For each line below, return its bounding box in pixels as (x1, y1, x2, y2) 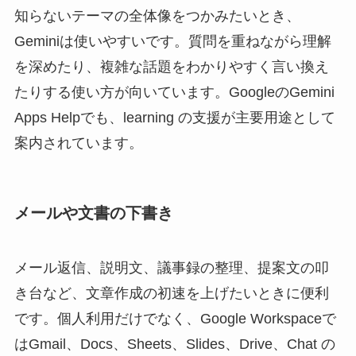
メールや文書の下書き (14, 203, 173, 222)
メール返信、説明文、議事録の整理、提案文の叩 (14, 260, 329, 277)
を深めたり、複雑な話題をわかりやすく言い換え (14, 58, 329, 75)
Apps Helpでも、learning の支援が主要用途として (14, 109, 335, 126)
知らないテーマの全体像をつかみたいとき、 (14, 7, 300, 24)
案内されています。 (14, 134, 143, 151)
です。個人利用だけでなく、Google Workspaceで (14, 311, 336, 327)
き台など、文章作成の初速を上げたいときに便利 (14, 285, 329, 302)
